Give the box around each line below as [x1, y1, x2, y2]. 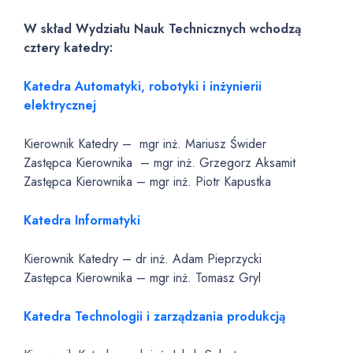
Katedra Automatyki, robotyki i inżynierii [24, 77, 262, 95]
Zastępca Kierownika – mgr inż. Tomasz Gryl [24, 269, 261, 287]
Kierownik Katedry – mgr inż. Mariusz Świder [24, 135, 266, 153]
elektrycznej [24, 96, 96, 114]
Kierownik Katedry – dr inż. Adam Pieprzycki [24, 250, 262, 268]
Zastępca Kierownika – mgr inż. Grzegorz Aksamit [24, 154, 295, 172]
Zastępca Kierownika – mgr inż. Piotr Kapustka [24, 173, 271, 191]
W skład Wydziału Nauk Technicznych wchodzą [24, 20, 301, 38]
